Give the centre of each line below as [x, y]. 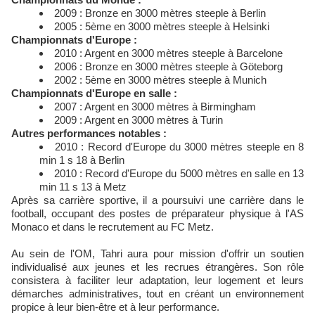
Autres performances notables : [89, 133]
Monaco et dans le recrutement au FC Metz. [112, 227]
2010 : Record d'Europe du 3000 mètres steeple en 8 [180, 147]
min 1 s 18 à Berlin [82, 160]
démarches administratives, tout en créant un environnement [157, 294]
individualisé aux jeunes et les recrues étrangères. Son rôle [157, 267]
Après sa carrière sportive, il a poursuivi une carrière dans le [157, 200]
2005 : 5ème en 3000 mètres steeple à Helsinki [162, 26]
